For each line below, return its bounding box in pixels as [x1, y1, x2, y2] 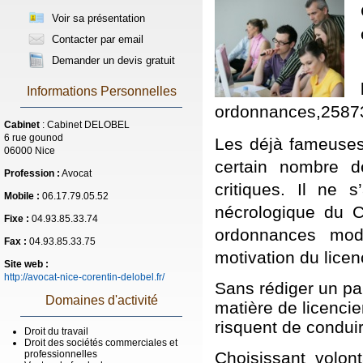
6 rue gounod [4, 132, 63, 143]
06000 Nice [4, 145, 55, 156]
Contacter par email [49, 33, 143, 45]
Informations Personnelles [26, 84, 177, 98]
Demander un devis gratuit [49, 54, 175, 66]
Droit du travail [24, 326, 88, 337]
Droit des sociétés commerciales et [24, 337, 177, 348]
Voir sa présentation [49, 12, 145, 24]
